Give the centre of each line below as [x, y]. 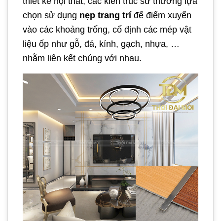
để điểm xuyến [161, 15]
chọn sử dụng [51, 15]
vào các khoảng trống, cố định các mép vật [107, 29]
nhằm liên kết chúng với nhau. [82, 58]
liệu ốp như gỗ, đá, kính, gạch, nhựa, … [101, 44]
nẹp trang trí [105, 15]
